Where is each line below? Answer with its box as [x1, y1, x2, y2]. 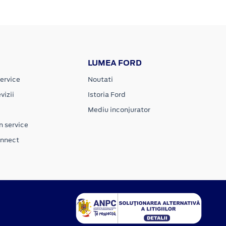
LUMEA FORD [88, 57, 142, 68]
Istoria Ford [88, 89, 126, 99]
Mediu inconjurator [88, 104, 151, 115]
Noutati [88, 74, 114, 84]
